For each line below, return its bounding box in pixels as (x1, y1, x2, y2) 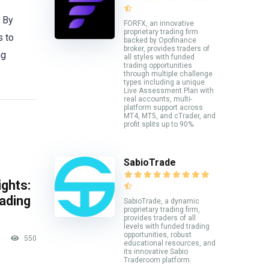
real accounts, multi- (124, 94, 192, 103)
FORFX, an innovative (124, 19, 194, 28)
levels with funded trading (124, 222, 210, 231)
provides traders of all (124, 214, 196, 223)
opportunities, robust (124, 231, 192, 240)
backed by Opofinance (124, 35, 196, 44)
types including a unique (124, 77, 205, 86)
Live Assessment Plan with (124, 86, 214, 95)
